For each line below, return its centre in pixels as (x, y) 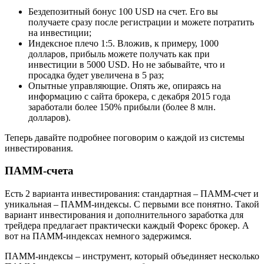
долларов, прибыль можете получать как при (119, 54)
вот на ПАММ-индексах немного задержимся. (98, 236)
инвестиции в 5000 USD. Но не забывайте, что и (127, 64)
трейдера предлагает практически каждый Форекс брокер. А (127, 226)
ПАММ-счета (39, 171)
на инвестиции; (60, 32)
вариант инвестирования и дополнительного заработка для (124, 215)
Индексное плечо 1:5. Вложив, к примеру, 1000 (123, 43)
